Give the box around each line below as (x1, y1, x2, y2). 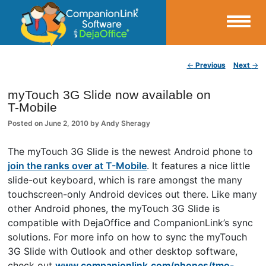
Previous (193, 61, 226, 69)
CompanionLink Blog (8, 80, 144, 96)
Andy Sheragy (101, 118, 151, 128)
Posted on (8, 118, 45, 128)
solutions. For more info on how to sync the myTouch (8, 230, 248, 243)
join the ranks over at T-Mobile (8, 159, 147, 172)
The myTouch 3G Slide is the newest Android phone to (8, 145, 254, 157)
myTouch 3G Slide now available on (8, 88, 211, 102)
